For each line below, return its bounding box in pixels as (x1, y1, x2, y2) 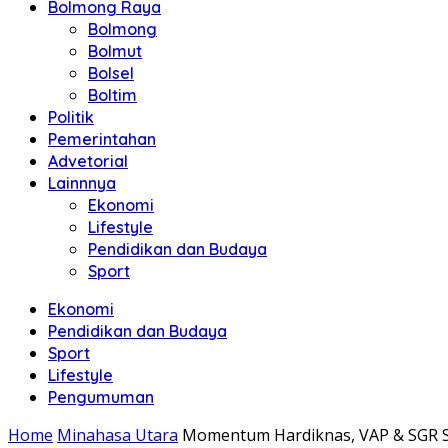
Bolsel (88, 63, 134, 83)
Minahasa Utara (57, 424, 178, 446)
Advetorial (48, 151, 128, 171)
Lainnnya (48, 173, 116, 193)
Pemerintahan (48, 129, 156, 149)
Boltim (88, 85, 137, 105)
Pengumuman (48, 387, 154, 407)
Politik (48, 107, 94, 127)
